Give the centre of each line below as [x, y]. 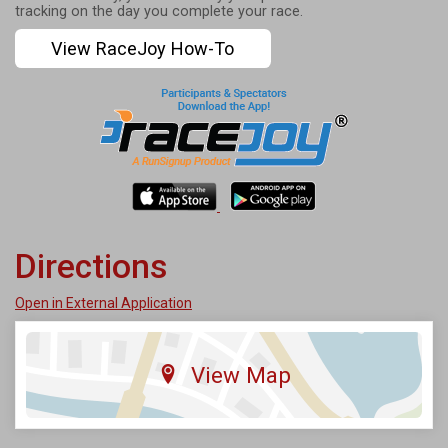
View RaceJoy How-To [143, 48]
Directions [91, 267]
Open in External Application [103, 303]
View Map [240, 375]
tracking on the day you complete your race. [159, 11]
